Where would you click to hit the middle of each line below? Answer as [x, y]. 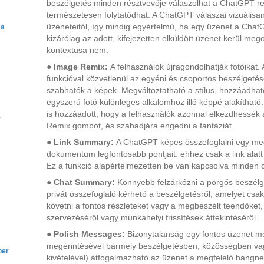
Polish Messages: [90, 234]
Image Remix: [82, 67]
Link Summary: [85, 142]
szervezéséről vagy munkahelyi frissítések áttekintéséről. [152, 217]
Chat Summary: [85, 182]
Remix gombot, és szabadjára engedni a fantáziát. [140, 126]
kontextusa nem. [77, 50]
